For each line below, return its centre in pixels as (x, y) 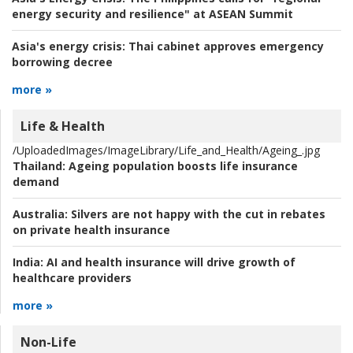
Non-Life (48, 342)
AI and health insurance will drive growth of (169, 262)
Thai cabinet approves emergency (225, 46)
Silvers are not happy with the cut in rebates (197, 214)
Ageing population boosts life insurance (182, 166)
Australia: (40, 214)
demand (36, 182)
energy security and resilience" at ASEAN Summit (152, 14)
